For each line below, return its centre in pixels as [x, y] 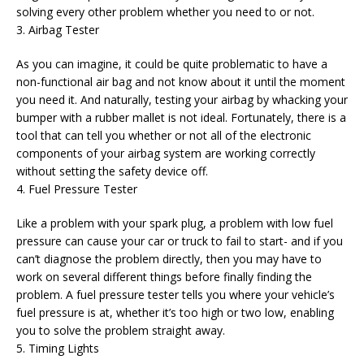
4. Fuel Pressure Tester [77, 189]
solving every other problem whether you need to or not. [165, 12]
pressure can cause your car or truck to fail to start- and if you [180, 241]
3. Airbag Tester [58, 30]
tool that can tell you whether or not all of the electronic [164, 135]
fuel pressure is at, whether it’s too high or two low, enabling [175, 312]
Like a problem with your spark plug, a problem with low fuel [175, 223]
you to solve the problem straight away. [121, 330]
